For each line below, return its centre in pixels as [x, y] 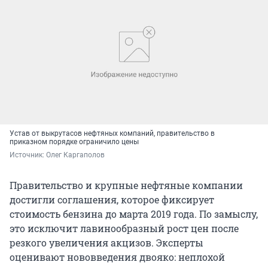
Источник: [28, 155]
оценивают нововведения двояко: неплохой [117, 257]
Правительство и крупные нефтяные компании [126, 185]
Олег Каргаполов [75, 155]
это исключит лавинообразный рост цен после [124, 228]
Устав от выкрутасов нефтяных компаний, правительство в [112, 133]
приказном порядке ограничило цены [74, 141]
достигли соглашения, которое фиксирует [112, 199]
